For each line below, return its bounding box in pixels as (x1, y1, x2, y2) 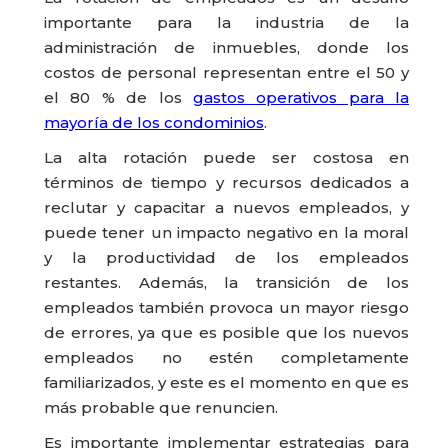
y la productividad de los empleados (44, 248, 409, 268)
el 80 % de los (44, 88, 193, 108)
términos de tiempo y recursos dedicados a (44, 173, 409, 193)
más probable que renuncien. (44, 398, 282, 418)
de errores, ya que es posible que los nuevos (44, 323, 409, 343)
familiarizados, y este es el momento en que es (44, 373, 409, 393)
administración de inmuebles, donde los (44, 38, 409, 58)
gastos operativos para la (192, 88, 409, 108)
